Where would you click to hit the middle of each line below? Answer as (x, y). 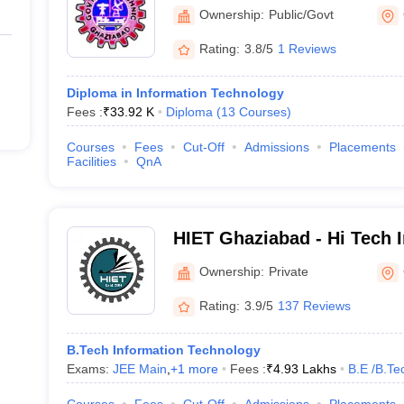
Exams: (89, 369)
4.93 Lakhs (304, 369)
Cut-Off (203, 147)
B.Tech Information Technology (163, 350)
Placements (362, 147)
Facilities (91, 161)
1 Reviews (307, 48)
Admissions (276, 147)
